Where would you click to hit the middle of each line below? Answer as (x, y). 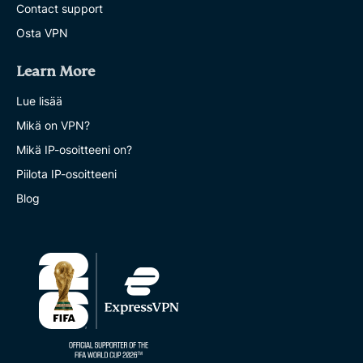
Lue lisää (39, 100)
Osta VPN (42, 32)
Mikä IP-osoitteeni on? (74, 149)
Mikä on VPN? (53, 125)
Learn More (56, 71)
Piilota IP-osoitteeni (66, 173)
